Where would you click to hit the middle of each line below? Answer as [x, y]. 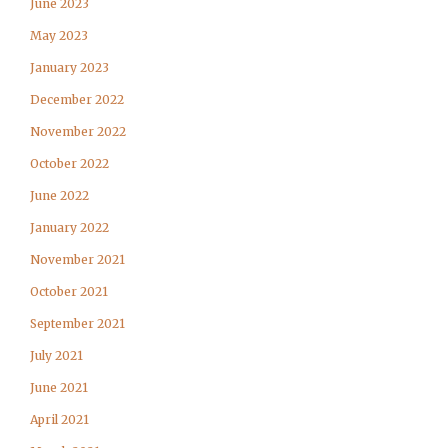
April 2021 [59, 419]
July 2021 [56, 355]
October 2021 [69, 291]
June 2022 [59, 195]
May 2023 [59, 35]
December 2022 [77, 99]
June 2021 [59, 387]
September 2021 [77, 323]
